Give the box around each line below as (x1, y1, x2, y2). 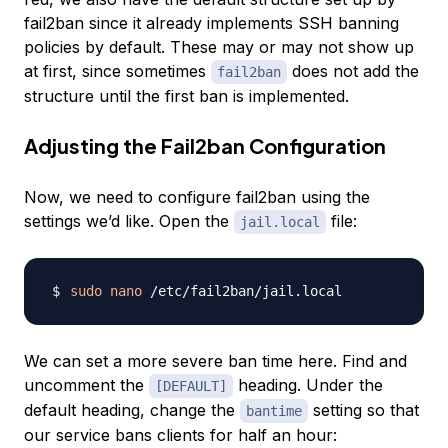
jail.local (240, 214, 320, 231)
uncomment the (24, 375, 149, 396)
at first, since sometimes (24, 61, 211, 82)
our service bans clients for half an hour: (24, 425, 337, 446)
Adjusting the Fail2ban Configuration (24, 133, 386, 159)
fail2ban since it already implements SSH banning (24, 13, 399, 34)
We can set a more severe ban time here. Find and (24, 351, 407, 372)
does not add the (287, 61, 419, 82)
